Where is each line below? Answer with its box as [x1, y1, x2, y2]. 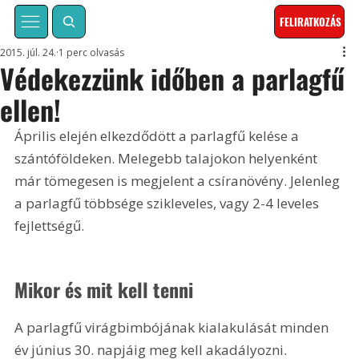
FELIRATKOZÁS [280, 14, 342, 30]
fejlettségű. [14, 216, 85, 236]
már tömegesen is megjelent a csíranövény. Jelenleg [14, 171, 344, 191]
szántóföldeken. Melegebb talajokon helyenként [14, 149, 321, 168]
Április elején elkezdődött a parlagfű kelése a [14, 127, 303, 146]
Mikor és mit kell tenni [14, 274, 194, 304]
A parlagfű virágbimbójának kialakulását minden [14, 317, 333, 337]
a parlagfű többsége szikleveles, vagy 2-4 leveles [14, 194, 323, 213]
